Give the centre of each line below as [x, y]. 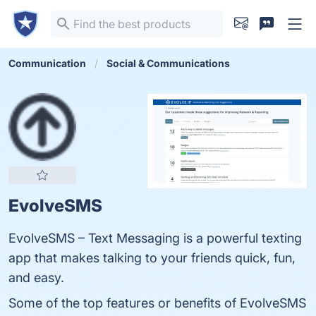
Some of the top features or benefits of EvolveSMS [157, 303]
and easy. [36, 278]
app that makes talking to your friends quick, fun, [152, 258]
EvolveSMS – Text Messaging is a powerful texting [155, 238]
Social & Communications [168, 63]
